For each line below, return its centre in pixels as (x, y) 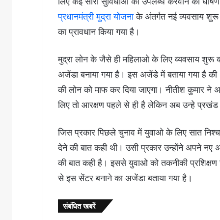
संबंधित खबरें (79, 206)
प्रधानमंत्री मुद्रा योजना (96, 17)
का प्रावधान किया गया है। (99, 32)
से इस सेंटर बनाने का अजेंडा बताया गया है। (125, 178)
